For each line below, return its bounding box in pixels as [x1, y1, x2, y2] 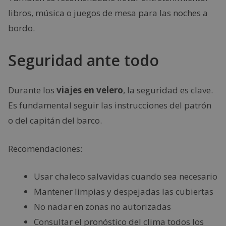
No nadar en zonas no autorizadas [34, 201, 171, 212]
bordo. [8, 22, 35, 34]
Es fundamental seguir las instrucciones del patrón [8, 99, 211, 111]
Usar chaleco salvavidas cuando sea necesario [34, 171, 217, 182]
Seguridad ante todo [8, 50, 159, 71]
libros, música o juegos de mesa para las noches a [8, 7, 208, 19]
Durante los [8, 84, 56, 96]
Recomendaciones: [8, 142, 82, 154]
